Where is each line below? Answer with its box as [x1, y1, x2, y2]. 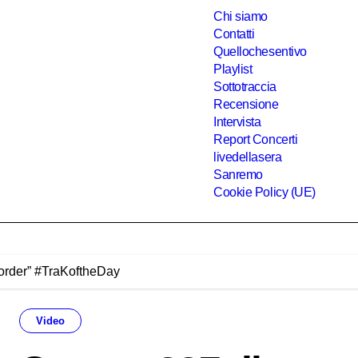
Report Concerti [213, 133, 298, 146]
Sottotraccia [213, 80, 276, 93]
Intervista [213, 115, 261, 129]
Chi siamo [213, 10, 268, 23]
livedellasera [213, 150, 282, 164]
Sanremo [213, 168, 263, 181]
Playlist [213, 62, 253, 76]
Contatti [213, 27, 255, 41]
